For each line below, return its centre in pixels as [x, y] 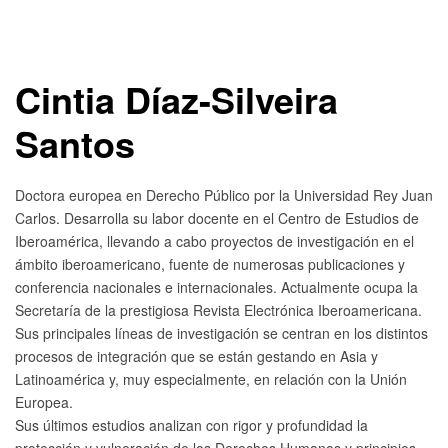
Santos [75, 143]
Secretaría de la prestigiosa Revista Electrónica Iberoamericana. [218, 310]
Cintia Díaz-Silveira [176, 99]
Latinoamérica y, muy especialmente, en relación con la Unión [211, 379]
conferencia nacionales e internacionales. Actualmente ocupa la [216, 287]
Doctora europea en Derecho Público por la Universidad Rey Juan [224, 195]
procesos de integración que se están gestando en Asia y [196, 356]
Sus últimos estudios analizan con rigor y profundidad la [191, 425]
